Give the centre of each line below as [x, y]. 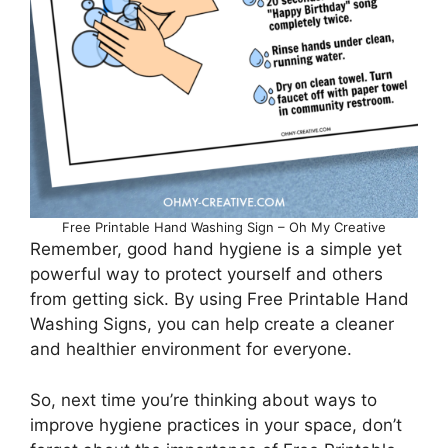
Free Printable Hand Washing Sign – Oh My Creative [224, 227]
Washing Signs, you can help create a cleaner [212, 324]
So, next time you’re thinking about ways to [203, 399]
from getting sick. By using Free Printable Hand [219, 299]
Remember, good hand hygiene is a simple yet [216, 249]
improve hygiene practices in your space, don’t [216, 424]
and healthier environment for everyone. [191, 349]
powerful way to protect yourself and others [206, 274]
